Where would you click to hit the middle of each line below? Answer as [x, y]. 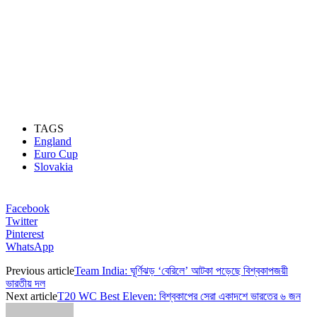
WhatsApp [30, 246]
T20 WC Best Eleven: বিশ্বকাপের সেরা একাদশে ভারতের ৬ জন [179, 296]
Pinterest [25, 234]
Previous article [40, 270]
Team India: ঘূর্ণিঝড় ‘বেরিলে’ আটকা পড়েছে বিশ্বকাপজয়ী [181, 270]
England [53, 141]
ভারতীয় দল [25, 283]
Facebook [28, 208]
